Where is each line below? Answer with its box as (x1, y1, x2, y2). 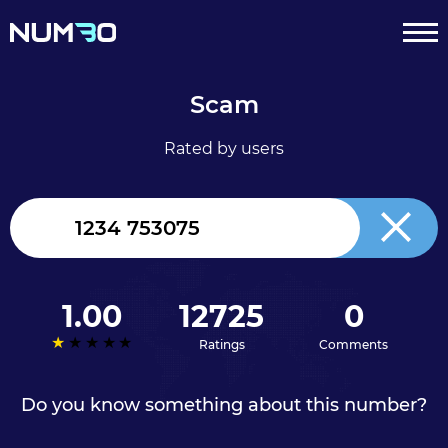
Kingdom (27, 240, 87, 257)
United (27, 222, 70, 239)
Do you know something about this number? (21, 394, 427, 416)
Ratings (198, 337, 245, 352)
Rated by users (164, 139, 284, 158)
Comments (319, 337, 389, 352)
